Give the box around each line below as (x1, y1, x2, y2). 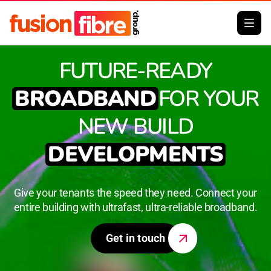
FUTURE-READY (59, 56, 212, 86)
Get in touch (105, 232, 166, 244)
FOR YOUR (158, 84, 259, 114)
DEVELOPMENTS (48, 140, 223, 169)
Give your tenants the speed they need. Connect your (14, 186, 257, 199)
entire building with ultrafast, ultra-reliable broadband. (13, 201, 258, 214)
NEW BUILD (77, 112, 194, 142)
